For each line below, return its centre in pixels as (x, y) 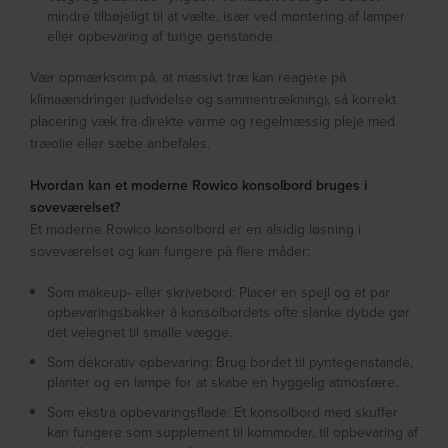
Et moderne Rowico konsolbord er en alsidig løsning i (196, 229)
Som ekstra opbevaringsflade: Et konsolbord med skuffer (223, 412)
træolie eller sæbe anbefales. (120, 143)
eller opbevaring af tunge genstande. (162, 36)
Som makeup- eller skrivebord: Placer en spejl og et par (219, 292)
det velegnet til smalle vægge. (140, 332)
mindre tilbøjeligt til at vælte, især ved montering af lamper (226, 16)
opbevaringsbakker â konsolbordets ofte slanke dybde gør (229, 312)
